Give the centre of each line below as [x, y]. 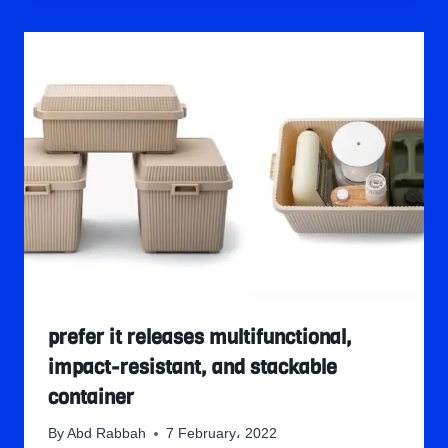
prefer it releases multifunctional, [200, 338]
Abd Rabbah [107, 433]
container [91, 398]
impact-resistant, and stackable [192, 368]
